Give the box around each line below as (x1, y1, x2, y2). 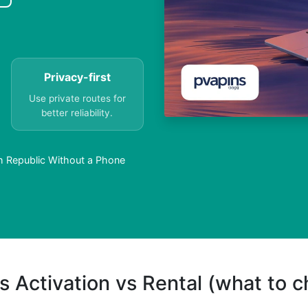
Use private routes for (28, 93, 126, 104)
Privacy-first (43, 70, 111, 85)
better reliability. (41, 107, 113, 119)
